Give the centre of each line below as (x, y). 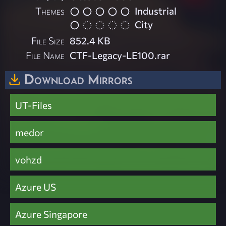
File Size (48, 40)
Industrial (156, 11)
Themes (50, 11)
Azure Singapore (51, 214)
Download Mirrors (78, 79)
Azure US (36, 186)
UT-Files (34, 105)
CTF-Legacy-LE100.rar (120, 55)
